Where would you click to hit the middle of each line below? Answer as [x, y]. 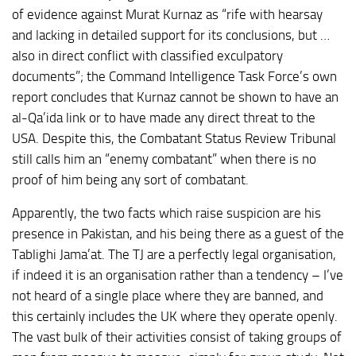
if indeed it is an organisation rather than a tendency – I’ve [178, 275]
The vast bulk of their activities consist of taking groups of [177, 337]
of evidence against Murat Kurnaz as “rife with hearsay [167, 14]
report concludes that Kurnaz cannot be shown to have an [175, 97]
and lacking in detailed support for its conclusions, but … [171, 35]
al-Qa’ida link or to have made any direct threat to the [164, 117]
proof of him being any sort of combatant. [130, 179]
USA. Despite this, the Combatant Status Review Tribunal [174, 138]
